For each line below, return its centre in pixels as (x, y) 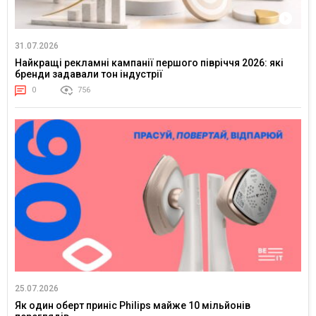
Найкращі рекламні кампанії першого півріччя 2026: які (149, 63)
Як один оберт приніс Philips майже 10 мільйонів (133, 305)
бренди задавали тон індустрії (89, 74)
